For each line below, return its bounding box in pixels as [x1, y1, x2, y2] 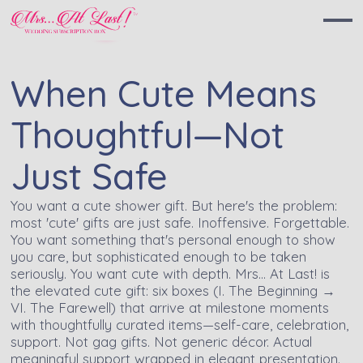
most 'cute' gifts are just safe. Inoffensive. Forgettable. [11, 213, 350, 231]
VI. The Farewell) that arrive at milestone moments [11, 298, 330, 316]
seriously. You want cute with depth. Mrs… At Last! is [11, 264, 331, 282]
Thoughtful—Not [11, 111, 285, 157]
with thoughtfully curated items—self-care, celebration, [11, 315, 349, 333]
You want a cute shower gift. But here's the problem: [11, 196, 338, 214]
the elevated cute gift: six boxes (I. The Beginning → [11, 281, 336, 299]
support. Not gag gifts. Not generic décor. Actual [11, 332, 313, 350]
